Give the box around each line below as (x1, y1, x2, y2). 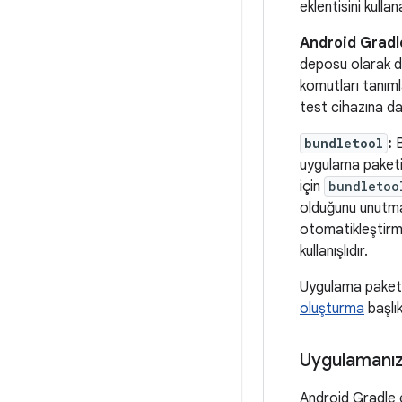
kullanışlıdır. (300, 242, 368, 260)
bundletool (304, 135, 383, 152)
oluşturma (300, 300, 364, 318)
